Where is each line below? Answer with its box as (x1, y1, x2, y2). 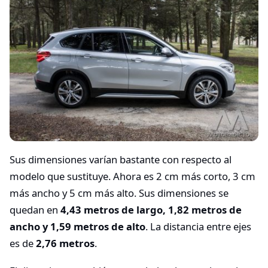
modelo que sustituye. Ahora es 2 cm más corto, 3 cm (10, 169, 255, 184)
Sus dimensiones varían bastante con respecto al (10, 153, 232, 167)
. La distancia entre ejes (145, 220, 251, 234)
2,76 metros (33, 236, 95, 251)
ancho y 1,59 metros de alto (10, 220, 145, 234)
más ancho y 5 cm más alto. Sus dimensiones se (10, 186, 229, 200)
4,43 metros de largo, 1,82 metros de (60, 203, 242, 217)
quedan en (10, 203, 60, 217)
